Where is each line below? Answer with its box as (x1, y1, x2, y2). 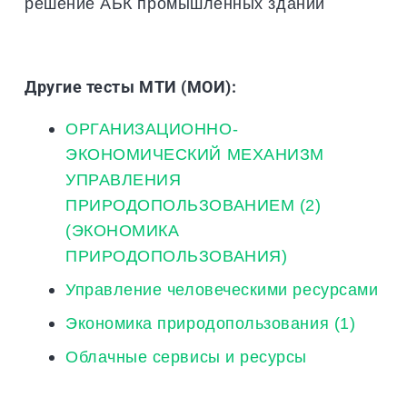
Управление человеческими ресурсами (65, 280, 379, 300)
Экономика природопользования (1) (65, 313, 356, 333)
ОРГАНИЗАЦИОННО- (65, 119, 239, 139)
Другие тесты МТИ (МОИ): (25, 77, 237, 97)
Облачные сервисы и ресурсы (65, 347, 308, 367)
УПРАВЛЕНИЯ (65, 170, 182, 190)
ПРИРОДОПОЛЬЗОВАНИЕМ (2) (65, 195, 322, 215)
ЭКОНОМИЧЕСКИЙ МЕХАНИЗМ (65, 144, 324, 164)
